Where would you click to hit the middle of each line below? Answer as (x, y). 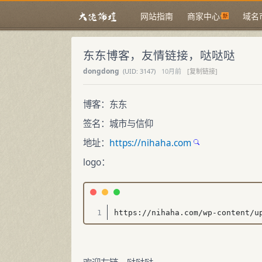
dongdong (102, 71)
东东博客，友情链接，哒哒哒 (159, 55)
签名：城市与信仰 (118, 124)
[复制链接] (202, 71)
